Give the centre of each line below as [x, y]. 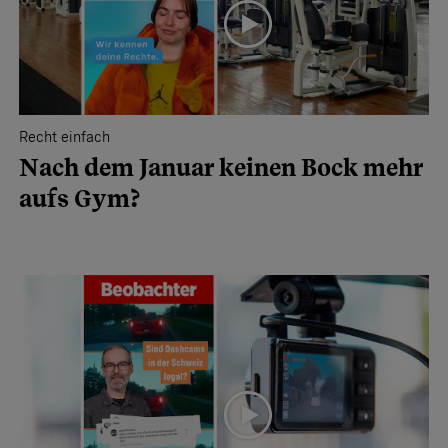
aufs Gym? [80, 199]
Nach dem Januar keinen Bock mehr [221, 168]
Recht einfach [64, 137]
